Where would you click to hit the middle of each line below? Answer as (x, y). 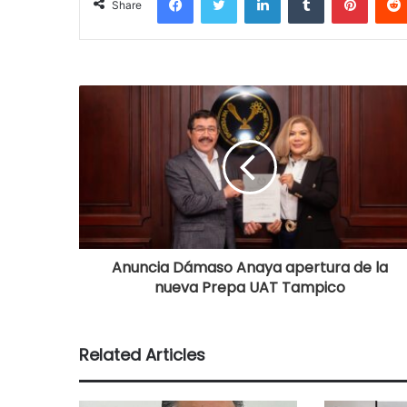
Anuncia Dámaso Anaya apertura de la (249, 267)
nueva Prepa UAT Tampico (249, 287)
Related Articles (142, 354)
